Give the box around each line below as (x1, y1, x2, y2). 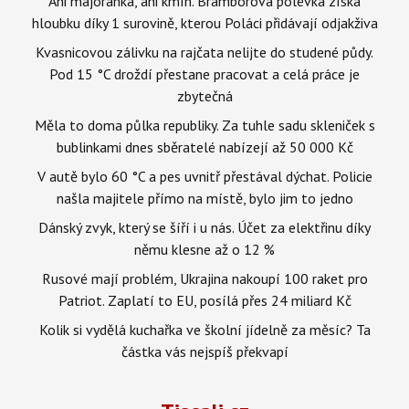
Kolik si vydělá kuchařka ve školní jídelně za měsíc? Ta (38, 320, 371, 339)
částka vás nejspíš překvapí (121, 341, 288, 361)
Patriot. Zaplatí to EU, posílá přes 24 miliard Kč (58, 290, 351, 309)
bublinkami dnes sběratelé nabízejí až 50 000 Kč (56, 137, 353, 156)
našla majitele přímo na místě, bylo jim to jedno (56, 188, 353, 207)
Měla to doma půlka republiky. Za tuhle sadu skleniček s (34, 115, 375, 134)
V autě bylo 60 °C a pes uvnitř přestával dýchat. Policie (37, 166, 372, 185)
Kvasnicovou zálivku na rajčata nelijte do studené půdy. (36, 42, 373, 61)
